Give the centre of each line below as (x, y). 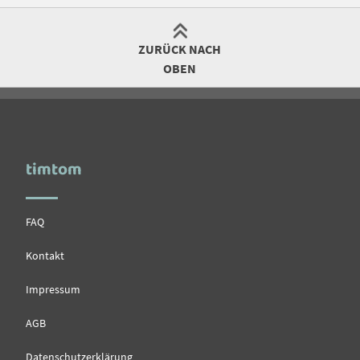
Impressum (53, 289)
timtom (54, 170)
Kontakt (45, 255)
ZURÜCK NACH (180, 49)
